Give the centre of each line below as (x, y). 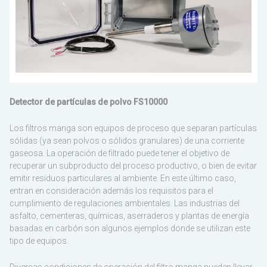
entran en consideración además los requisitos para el (111, 191)
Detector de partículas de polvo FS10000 (89, 102)
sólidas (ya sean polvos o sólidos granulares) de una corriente (127, 141)
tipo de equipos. (39, 241)
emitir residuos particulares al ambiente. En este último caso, (123, 178)
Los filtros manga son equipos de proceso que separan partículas (133, 128)
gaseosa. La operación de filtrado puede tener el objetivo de (119, 153)
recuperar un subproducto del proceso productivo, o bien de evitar (133, 166)
